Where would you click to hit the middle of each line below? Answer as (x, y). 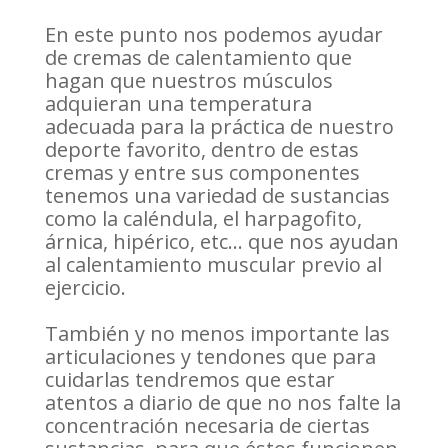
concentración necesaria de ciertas (207, 426)
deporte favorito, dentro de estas (201, 150)
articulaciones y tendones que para (210, 357)
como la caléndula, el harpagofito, (203, 219)
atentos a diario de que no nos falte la (222, 403)
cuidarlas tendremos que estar (189, 380)
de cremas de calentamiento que (198, 58)
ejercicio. (85, 288)
